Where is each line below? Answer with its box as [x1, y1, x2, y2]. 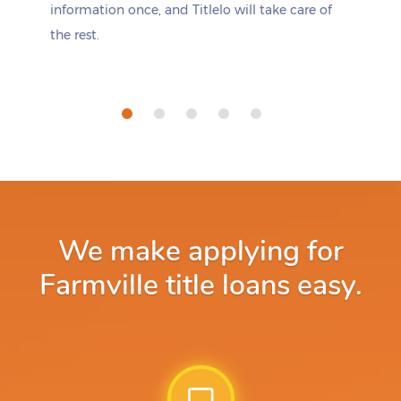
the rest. [50, 27, 99, 43]
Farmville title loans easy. [38, 266, 363, 304]
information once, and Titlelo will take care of [50, 2, 332, 18]
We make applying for [57, 232, 344, 270]
